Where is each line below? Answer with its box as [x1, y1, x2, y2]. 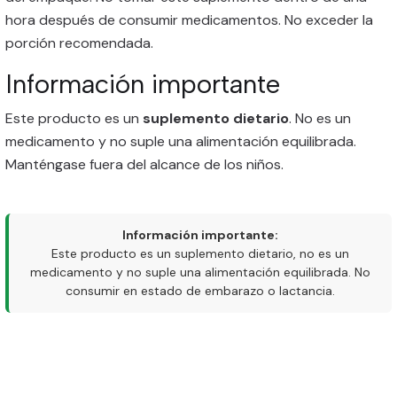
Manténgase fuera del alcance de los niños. [5, 155, 284, 174]
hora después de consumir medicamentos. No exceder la [5, 11, 373, 29]
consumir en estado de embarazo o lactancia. [66, 283, 335, 299]
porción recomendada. [5, 34, 153, 52]
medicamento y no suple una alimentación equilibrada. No [30, 264, 370, 280]
